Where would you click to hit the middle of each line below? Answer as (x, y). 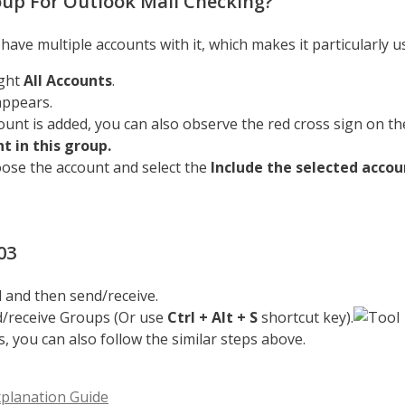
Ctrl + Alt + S (212, 318)
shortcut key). (306, 318)
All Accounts (68, 81)
